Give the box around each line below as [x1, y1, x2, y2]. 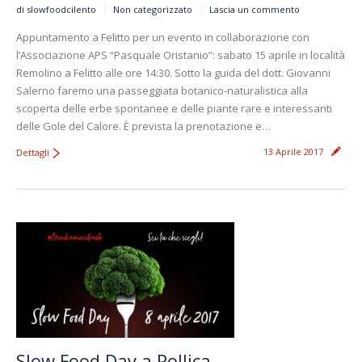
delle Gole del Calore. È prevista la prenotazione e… [16, 118, 271, 133]
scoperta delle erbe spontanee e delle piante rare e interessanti [16, 100, 332, 116]
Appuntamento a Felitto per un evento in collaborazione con [16, 29, 309, 44]
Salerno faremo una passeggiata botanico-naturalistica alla [16, 82, 308, 98]
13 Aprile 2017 [263, 145, 323, 158]
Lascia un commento [209, 2, 300, 15]
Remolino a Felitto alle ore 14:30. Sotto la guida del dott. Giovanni [16, 65, 330, 80]
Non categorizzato [113, 2, 192, 15]
